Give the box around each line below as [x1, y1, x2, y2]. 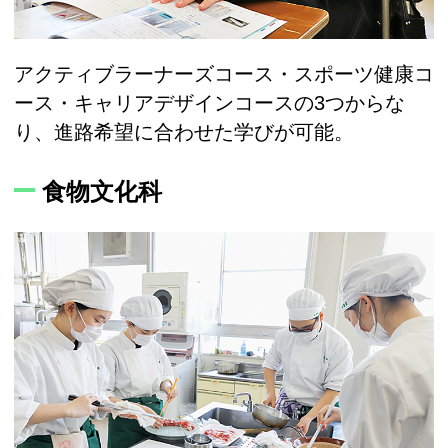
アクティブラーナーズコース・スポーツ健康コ [14, 62, 434, 85]
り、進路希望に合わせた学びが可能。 [14, 120, 354, 143]
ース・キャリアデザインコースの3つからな [14, 91, 405, 114]
